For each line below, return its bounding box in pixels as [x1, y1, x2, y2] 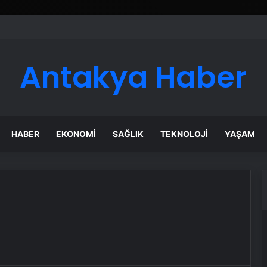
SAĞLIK [113, 129, 144, 139]
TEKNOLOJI [160, 129, 209, 139]
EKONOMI [56, 129, 97, 139]
